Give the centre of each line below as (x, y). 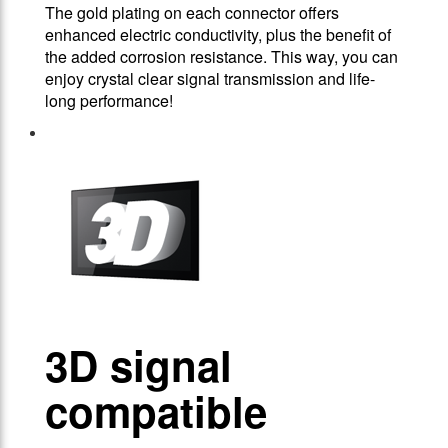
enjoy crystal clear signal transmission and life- (210, 79)
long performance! (109, 101)
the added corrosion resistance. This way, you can (221, 57)
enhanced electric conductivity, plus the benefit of (218, 35)
